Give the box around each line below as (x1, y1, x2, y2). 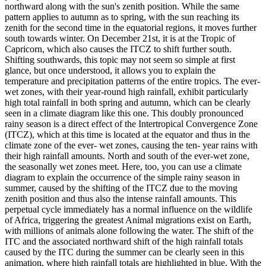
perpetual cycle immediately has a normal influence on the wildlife (5, 204, 252, 215)
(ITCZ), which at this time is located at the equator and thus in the (5, 129, 250, 140)
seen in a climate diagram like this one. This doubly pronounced (5, 108, 243, 119)
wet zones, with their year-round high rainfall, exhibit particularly (5, 87, 248, 97)
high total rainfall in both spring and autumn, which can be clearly (5, 97, 251, 108)
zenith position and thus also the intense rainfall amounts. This (5, 194, 236, 204)
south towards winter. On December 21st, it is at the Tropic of (5, 33, 235, 44)
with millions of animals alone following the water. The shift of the (5, 226, 254, 236)
